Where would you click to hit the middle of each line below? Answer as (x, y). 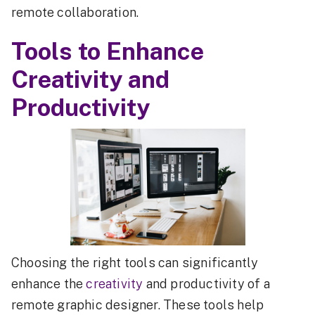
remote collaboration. (75, 12)
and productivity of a (206, 284)
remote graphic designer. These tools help (138, 305)
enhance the (49, 284)
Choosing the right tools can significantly (135, 263)
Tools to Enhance (108, 51)
